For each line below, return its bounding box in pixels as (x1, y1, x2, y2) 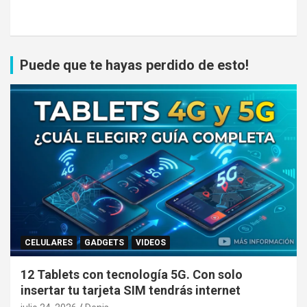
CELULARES (25, 238, 73, 248)
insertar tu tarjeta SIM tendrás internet (21, 283, 241, 298)
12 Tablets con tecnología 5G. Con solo (21, 267, 243, 282)
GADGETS (84, 238, 124, 248)
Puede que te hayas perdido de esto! (20, 57, 249, 74)
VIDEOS (136, 238, 166, 248)
